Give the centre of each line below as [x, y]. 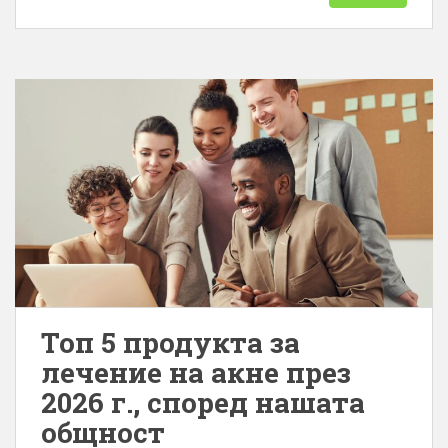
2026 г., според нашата [203, 402]
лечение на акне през [196, 372]
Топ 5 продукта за [170, 342]
